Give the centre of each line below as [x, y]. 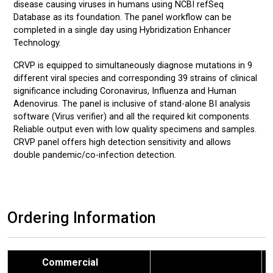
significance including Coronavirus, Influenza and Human [125, 91]
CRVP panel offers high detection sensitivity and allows [122, 142]
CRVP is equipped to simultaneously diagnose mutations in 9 [133, 65]
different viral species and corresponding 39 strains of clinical [135, 78]
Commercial [70, 262]
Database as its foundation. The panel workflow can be [122, 17]
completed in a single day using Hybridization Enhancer [122, 30]
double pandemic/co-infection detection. [95, 155]
